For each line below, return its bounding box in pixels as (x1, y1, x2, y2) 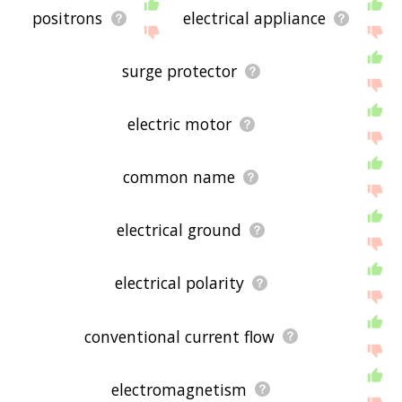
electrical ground (117, 219, 242, 241)
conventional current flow (83, 325, 275, 347)
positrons (32, 7, 103, 30)
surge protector (121, 60, 237, 83)
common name (123, 166, 236, 188)
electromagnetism (111, 378, 248, 400)
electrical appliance (182, 7, 326, 30)
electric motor (127, 113, 232, 135)
